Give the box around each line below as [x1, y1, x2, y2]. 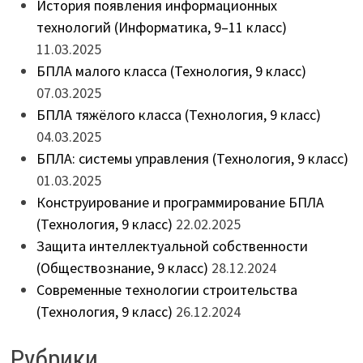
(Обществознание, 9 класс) [36, 258, 208, 277]
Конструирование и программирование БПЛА [36, 192, 324, 211]
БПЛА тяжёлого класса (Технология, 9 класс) [36, 105, 321, 124]
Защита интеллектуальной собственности [36, 236, 308, 255]
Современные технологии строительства [36, 280, 297, 299]
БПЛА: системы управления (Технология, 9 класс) [36, 148, 348, 168]
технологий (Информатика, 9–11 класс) [36, 17, 287, 36]
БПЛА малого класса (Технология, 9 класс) [36, 61, 306, 80]
